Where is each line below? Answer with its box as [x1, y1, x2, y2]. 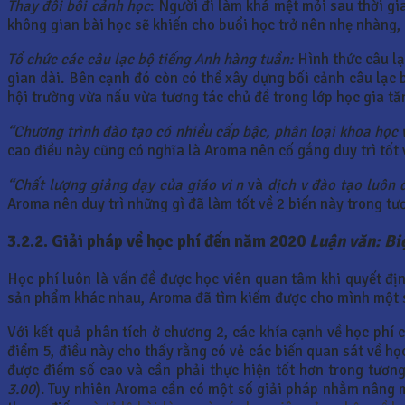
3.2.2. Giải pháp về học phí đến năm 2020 [7, 230, 309, 252]
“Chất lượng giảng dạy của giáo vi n [7, 174, 244, 194]
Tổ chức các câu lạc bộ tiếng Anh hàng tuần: [7, 50, 295, 70]
